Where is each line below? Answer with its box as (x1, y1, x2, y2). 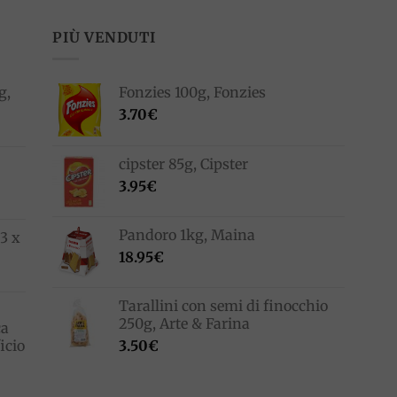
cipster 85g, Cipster (119, 155, 248, 174)
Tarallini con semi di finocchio (119, 297, 328, 315)
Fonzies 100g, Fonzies (119, 83, 266, 102)
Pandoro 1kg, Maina (119, 226, 255, 245)
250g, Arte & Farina (119, 315, 250, 333)
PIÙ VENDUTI (52, 27, 156, 46)
